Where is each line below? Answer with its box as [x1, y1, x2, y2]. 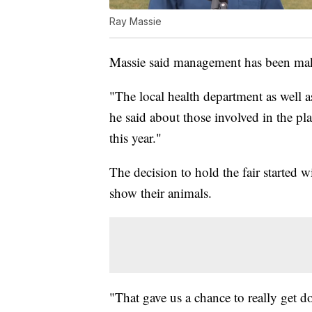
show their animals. [109, 184, 212, 202]
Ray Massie [109, 15, 162, 28]
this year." [109, 129, 162, 147]
